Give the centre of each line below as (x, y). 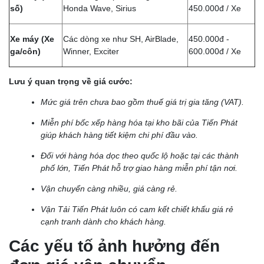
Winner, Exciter (91, 51)
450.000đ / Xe (215, 8)
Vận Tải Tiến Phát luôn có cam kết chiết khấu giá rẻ (137, 209)
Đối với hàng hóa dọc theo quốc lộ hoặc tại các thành (140, 155)
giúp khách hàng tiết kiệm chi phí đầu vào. (119, 135)
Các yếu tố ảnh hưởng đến (114, 246)
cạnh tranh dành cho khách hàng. (103, 221)
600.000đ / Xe (215, 51)
